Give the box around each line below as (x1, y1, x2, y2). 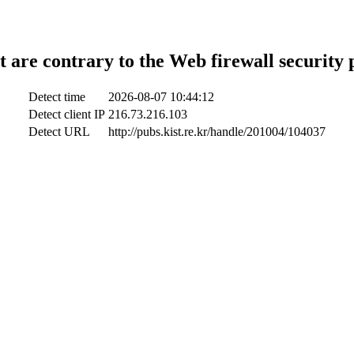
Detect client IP (28, 107, 105, 121)
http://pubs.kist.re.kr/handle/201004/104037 (108, 124, 326, 138)
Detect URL (28, 124, 90, 138)
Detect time (28, 89, 85, 104)
